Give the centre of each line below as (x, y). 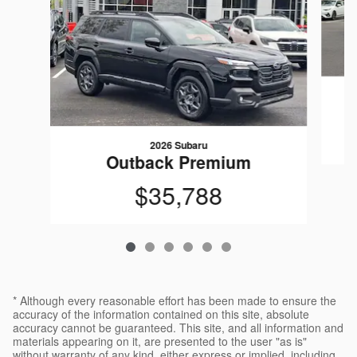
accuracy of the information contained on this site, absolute (161, 314)
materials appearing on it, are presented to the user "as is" (160, 341)
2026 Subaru (178, 145)
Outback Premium (178, 162)
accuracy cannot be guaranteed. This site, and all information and (178, 328)
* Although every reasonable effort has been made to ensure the (175, 301)
